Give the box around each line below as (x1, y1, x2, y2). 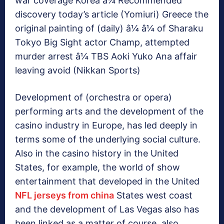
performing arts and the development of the (15, 106, 203, 117)
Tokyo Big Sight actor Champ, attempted (15, 37, 189, 48)
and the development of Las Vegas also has (15, 204, 199, 215)
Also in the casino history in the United (15, 148, 178, 159)
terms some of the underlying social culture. (15, 134, 200, 145)
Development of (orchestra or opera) (15, 92, 172, 103)
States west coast (114, 190, 192, 201)
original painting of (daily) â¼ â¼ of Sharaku (15, 23, 203, 34)
